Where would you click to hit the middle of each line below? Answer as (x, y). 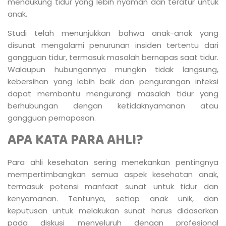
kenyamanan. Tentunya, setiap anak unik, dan (113, 198)
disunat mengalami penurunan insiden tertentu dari (113, 45)
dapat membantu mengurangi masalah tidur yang (113, 94)
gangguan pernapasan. (52, 118)
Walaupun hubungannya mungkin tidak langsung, (113, 70)
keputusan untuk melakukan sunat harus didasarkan (113, 210)
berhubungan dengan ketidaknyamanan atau (113, 106)
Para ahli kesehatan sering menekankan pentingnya (113, 162)
